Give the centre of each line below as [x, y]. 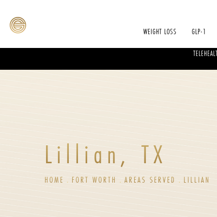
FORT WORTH [94, 180]
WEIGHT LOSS [160, 31]
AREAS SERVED [150, 180]
